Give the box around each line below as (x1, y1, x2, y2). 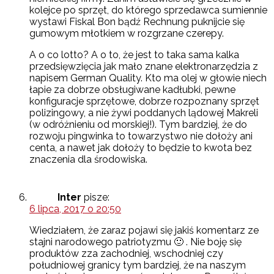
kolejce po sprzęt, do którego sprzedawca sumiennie (29, 4, 267, 17)
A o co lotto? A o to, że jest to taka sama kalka (29, 49, 239, 61)
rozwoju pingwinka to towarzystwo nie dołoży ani (29, 130, 253, 143)
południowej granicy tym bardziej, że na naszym (29, 259, 246, 272)
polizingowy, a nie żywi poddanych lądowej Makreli (29, 107, 258, 119)
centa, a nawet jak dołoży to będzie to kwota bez (29, 142, 252, 154)
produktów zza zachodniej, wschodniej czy (29, 248, 223, 260)
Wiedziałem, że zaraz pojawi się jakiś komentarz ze (29, 224, 259, 237)
